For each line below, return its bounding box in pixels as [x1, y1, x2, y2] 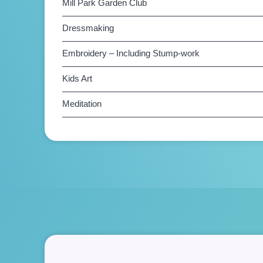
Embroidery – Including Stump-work [62, 48, 200, 58]
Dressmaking [62, 23, 114, 33]
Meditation [62, 99, 102, 109]
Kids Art [62, 73, 93, 83]
